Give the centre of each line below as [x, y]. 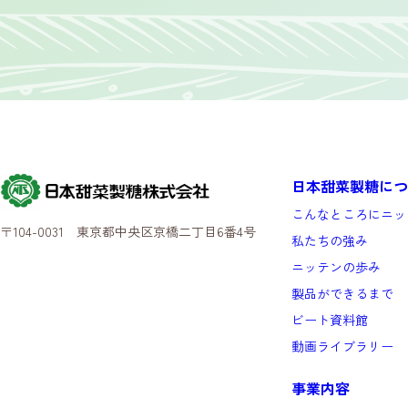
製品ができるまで [342, 293]
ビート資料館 [330, 320]
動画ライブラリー [342, 346]
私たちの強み [330, 240]
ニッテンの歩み [336, 267]
